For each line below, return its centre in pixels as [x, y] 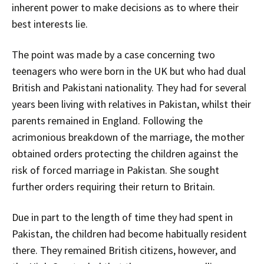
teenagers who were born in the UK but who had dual [129, 71]
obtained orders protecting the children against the [125, 154]
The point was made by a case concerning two [113, 55]
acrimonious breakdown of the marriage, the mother [128, 137]
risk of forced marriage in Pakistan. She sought [115, 170]
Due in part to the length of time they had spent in [122, 217]
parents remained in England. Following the [107, 121]
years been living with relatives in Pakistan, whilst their [131, 104]
